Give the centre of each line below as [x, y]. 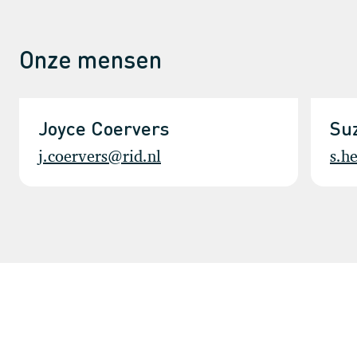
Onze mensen [90, 59]
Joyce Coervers [104, 128]
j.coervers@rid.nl [100, 156]
